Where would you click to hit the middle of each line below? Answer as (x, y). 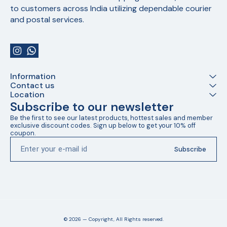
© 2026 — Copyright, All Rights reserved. (113, 219)
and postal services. (47, 20)
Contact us (32, 86)
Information (33, 77)
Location (27, 95)
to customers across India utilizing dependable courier (112, 9)
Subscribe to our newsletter (92, 107)
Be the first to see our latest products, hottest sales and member (112, 118)
